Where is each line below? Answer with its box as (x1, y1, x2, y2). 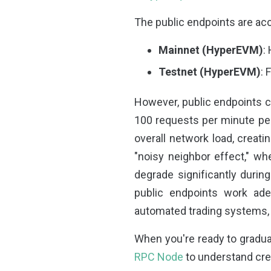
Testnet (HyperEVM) (158, 65, 261, 79)
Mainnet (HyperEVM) (158, 44, 263, 57)
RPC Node (134, 250, 183, 264)
